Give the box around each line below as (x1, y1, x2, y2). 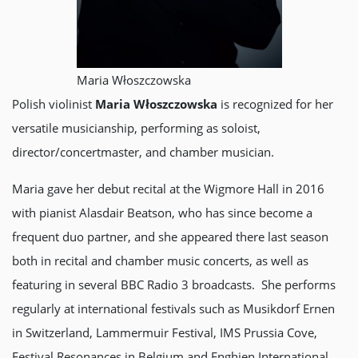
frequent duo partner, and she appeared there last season (12, 229, 328, 245)
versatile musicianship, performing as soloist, (12, 120, 261, 136)
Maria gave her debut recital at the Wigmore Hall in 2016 (12, 181, 324, 197)
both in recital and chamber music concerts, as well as (12, 253, 308, 268)
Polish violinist (12, 96, 95, 112)
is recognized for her (217, 96, 333, 112)
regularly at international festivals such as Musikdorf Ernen (12, 300, 335, 316)
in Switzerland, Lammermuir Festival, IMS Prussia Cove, (12, 324, 317, 340)
